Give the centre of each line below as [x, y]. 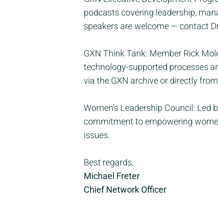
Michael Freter [113, 176]
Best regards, [109, 163]
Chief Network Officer [125, 190]
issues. [97, 135]
